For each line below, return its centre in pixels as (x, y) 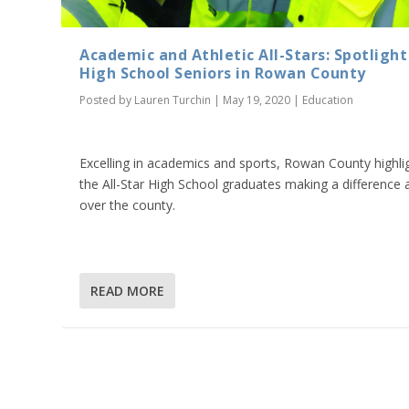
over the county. (128, 205)
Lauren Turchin (173, 100)
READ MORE (128, 290)
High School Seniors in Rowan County (223, 73)
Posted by (107, 100)
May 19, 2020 (257, 100)
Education (328, 100)
